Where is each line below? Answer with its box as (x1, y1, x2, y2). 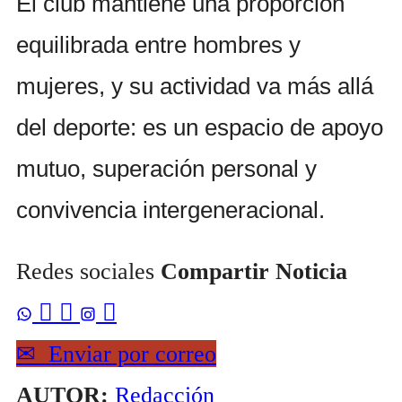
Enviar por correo (36, 340, 216, 368)
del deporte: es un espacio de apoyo (16, 114, 383, 142)
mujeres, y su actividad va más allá (16, 73, 373, 100)
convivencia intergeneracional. (16, 197, 325, 224)
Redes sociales (16, 258, 154, 285)
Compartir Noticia (161, 258, 347, 285)
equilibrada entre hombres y (16, 31, 301, 59)
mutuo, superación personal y (16, 155, 317, 183)
